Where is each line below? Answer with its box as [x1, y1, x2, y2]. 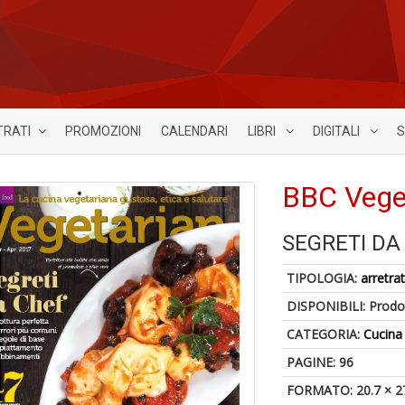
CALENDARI [161, 124, 228, 138]
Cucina [363, 325, 403, 343]
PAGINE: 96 [287, 353, 354, 371]
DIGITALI [313, 124, 363, 138]
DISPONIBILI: [287, 297, 370, 315]
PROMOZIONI [65, 124, 141, 138]
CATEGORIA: [287, 325, 364, 343]
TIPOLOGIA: [287, 269, 362, 287]
